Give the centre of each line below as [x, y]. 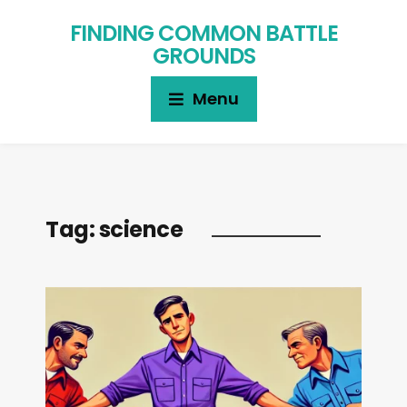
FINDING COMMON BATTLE [203, 33]
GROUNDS [203, 56]
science [140, 229]
